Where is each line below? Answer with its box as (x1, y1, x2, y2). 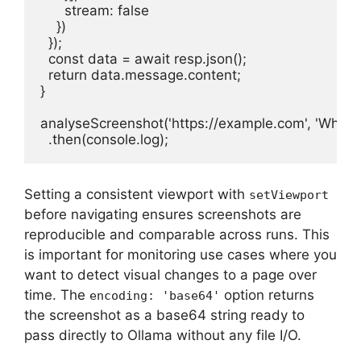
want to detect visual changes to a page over (24, 266, 317, 283)
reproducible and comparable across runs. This (24, 226, 330, 243)
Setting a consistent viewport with (24, 185, 249, 202)
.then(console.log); (40, 131, 168, 147)
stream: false (40, 2, 149, 19)
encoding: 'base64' (89, 288, 220, 303)
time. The (24, 286, 89, 303)
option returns (220, 286, 314, 303)
